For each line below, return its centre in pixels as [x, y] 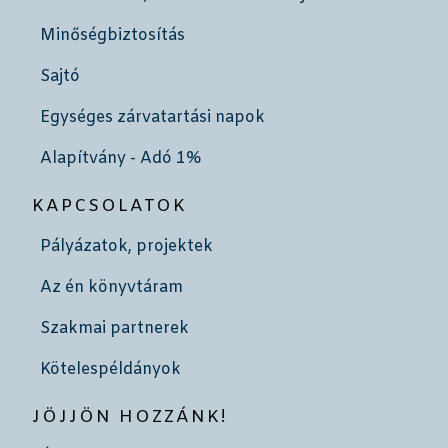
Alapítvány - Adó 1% [120, 159]
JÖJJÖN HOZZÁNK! [130, 418]
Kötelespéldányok [110, 370]
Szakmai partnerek [114, 329]
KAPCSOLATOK [109, 207]
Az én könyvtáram [111, 288]
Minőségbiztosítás [112, 36]
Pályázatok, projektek [126, 247]
